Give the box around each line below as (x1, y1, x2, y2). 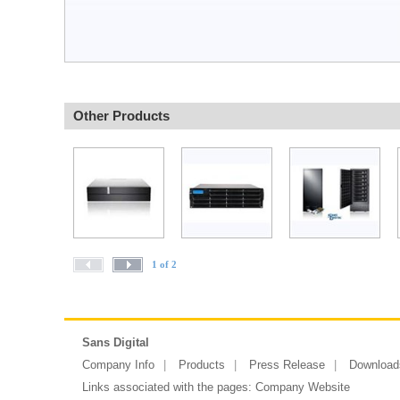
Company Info (82, 358, 154, 371)
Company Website (255, 380, 350, 394)
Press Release (249, 358, 325, 371)
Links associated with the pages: (82, 380, 255, 394)
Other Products (73, 108, 170, 123)
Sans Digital (82, 336, 149, 349)
